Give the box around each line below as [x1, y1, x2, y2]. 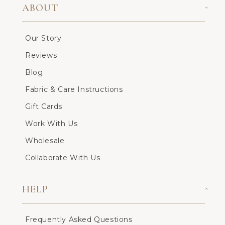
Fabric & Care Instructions [25, 85, 123, 94]
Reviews [25, 51, 57, 60]
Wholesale [25, 136, 65, 145]
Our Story [25, 34, 62, 43]
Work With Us [25, 119, 78, 128]
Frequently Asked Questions [25, 215, 133, 224]
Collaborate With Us [25, 153, 100, 162]
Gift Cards [25, 102, 62, 111]
